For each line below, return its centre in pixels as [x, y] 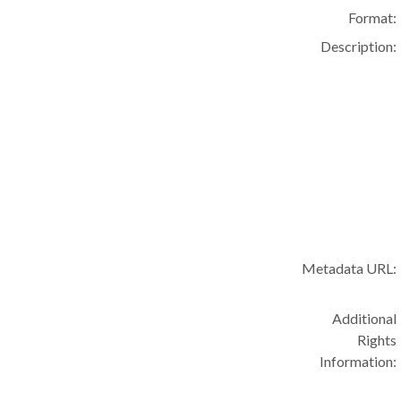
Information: [358, 361]
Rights [377, 340]
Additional [365, 318]
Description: [359, 46]
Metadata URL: [350, 268]
